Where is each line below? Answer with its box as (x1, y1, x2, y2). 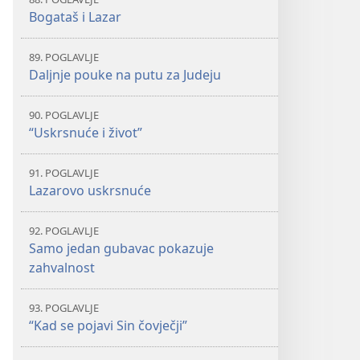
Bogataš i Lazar (29, 8, 121, 26)
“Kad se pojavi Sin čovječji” (29, 317, 187, 334)
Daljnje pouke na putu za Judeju (29, 66, 221, 84)
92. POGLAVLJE (29, 223, 99, 238)
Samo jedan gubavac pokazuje (29, 239, 214, 257)
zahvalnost (29, 259, 95, 276)
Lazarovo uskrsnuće (29, 182, 151, 199)
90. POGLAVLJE (29, 108, 99, 122)
